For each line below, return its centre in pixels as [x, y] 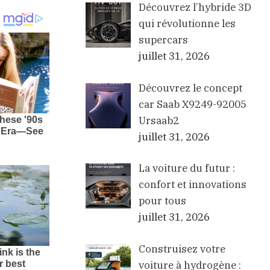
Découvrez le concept [190, 88]
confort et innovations [192, 185]
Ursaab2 [159, 120]
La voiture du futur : [187, 168]
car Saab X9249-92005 [192, 104]
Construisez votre [182, 249]
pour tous [162, 201]
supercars [163, 40]
